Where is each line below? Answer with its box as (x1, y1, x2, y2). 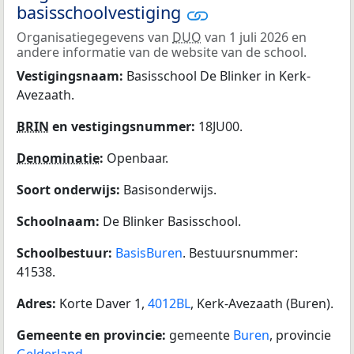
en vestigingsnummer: (49, 117, 198, 135)
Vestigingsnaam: (17, 66, 126, 85)
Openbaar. (107, 149, 168, 167)
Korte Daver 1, (59, 294, 148, 312)
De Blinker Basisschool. (103, 212, 241, 230)
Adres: (17, 294, 59, 312)
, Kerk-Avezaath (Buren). (190, 294, 333, 312)
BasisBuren (115, 243, 183, 262)
